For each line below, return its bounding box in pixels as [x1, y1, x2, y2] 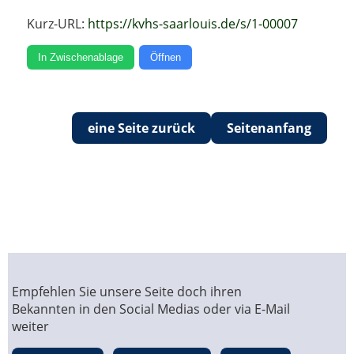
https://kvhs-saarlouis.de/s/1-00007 [88, 15, 299, 33]
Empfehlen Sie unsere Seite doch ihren [11, 283, 242, 301]
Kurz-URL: [27, 15, 88, 33]
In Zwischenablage [38, 51, 124, 64]
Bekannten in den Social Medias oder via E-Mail [11, 300, 290, 318]
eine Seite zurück [87, 119, 195, 137]
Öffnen [150, 51, 182, 64]
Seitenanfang [226, 119, 311, 137]
